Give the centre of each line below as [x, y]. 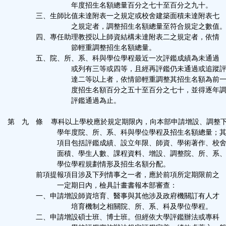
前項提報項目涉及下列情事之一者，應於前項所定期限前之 [114, 175]
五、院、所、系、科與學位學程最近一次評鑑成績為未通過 [114, 58]
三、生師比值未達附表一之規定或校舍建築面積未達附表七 [114, 16]
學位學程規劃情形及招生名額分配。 [89, 164]
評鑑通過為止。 [64, 101]
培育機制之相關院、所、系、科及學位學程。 [110, 207]
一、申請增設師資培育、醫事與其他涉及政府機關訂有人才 [114, 196]
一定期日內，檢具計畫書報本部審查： [92, 185]
